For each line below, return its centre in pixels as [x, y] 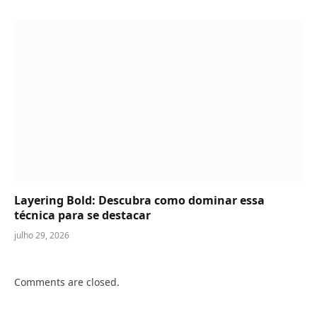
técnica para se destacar [82, 215]
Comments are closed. [67, 282]
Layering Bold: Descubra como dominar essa [139, 201]
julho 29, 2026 [42, 236]
